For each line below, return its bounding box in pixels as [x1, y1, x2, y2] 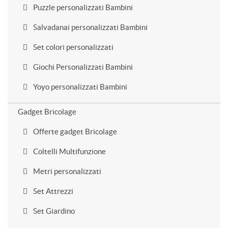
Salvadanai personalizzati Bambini [32, 23, 148, 32]
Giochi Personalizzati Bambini [32, 63, 133, 71]
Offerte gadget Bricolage [32, 127, 117, 136]
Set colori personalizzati [32, 43, 113, 51]
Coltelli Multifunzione [32, 147, 106, 156]
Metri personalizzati [32, 167, 101, 176]
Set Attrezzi [32, 187, 73, 195]
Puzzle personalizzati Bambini [32, 3, 133, 12]
